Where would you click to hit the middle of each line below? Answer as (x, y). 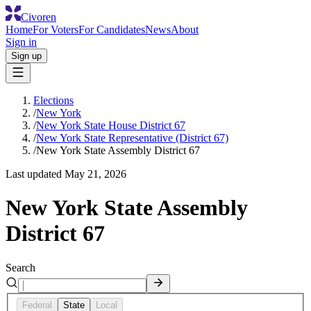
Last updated (35, 174)
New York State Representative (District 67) (132, 138)
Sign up (26, 56)
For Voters (56, 30)
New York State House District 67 (111, 125)
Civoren (39, 17)
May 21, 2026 (95, 174)
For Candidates (112, 30)
